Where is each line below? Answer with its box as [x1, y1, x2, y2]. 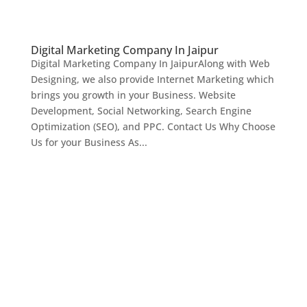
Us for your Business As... [30, 136, 147, 149]
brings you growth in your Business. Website [30, 88, 236, 102]
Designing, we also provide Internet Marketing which [30, 73, 274, 86]
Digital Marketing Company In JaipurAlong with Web [30, 57, 270, 71]
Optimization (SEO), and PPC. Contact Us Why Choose [30, 120, 275, 134]
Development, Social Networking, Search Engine [30, 104, 251, 118]
